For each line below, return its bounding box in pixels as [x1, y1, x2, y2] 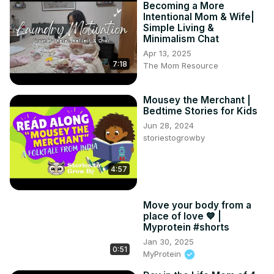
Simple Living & [143, 21, 214, 34]
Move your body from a [143, 199, 251, 211]
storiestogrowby [143, 132, 205, 143]
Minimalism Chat [143, 32, 219, 45]
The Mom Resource [143, 60, 218, 70]
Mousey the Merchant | [143, 94, 251, 106]
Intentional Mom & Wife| [143, 10, 254, 23]
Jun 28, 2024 [143, 120, 194, 130]
